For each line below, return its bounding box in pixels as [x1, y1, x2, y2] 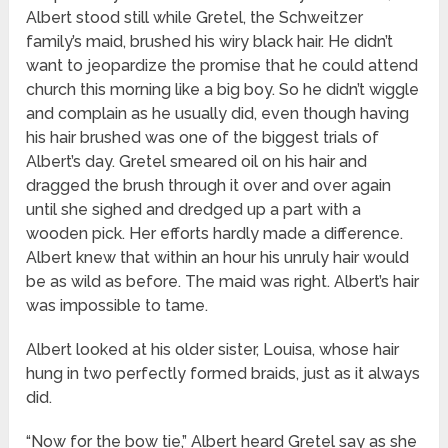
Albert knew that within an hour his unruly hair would [26, 248, 410, 268]
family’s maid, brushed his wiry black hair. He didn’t [26, 32, 394, 52]
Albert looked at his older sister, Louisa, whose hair [26, 340, 400, 360]
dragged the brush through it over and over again [26, 176, 392, 196]
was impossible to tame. [26, 296, 209, 316]
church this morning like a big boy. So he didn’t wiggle [26, 80, 420, 100]
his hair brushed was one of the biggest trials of [26, 128, 380, 148]
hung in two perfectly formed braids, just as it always [26, 364, 421, 384]
